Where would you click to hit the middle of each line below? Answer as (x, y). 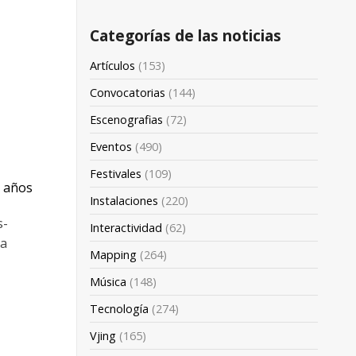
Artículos (112, 66)
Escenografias (126, 120)
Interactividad (126, 228)
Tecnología (119, 309)
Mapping (113, 255)
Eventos (111, 147)
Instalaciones (124, 201)
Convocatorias (128, 93)
